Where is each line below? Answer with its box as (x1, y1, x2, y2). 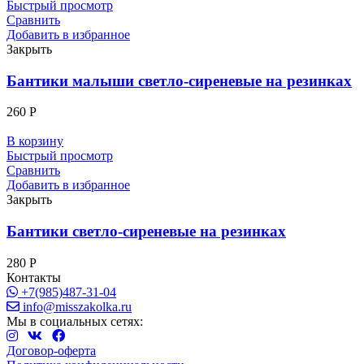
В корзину (6, 134, 63, 149)
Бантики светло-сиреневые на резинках (6, 223, 286, 240)
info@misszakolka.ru (19, 299, 132, 314)
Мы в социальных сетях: (6, 314, 143, 328)
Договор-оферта (6, 343, 96, 357)
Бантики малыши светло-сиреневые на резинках (6, 71, 352, 89)
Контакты (6, 270, 61, 284)
